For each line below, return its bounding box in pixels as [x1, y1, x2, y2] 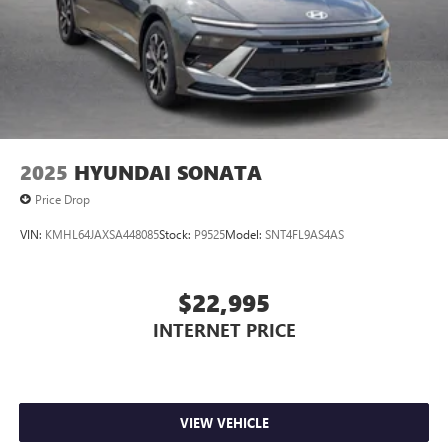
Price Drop [35, 191, 90, 208]
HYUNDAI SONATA [74, 159, 262, 187]
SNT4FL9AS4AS [265, 225, 344, 242]
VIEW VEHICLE [179, 413, 269, 431]
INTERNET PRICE [152, 317, 296, 342]
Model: [225, 225, 265, 242]
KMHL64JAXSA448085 [45, 225, 159, 242]
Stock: [159, 225, 194, 242]
